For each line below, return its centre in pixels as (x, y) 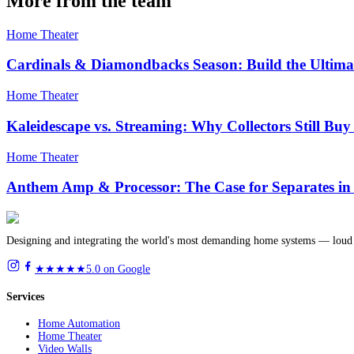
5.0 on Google (118, 269)
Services (25, 296)
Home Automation (79, 324)
